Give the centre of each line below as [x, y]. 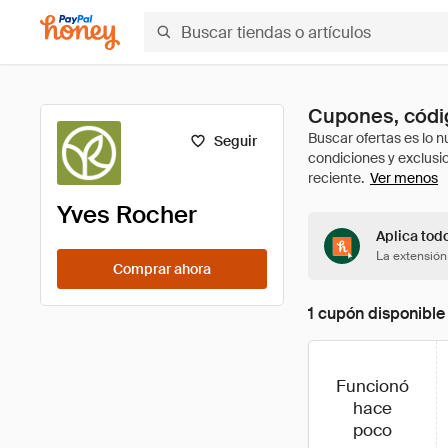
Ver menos [404, 178]
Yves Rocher [127, 214]
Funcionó [372, 386]
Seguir [235, 141]
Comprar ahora [162, 269]
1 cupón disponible [376, 313]
